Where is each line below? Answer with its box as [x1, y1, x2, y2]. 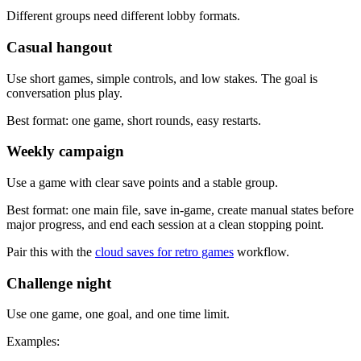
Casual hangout [6, 38, 112, 56]
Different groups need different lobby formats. [6, 9, 240, 23]
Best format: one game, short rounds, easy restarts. [6, 113, 261, 127]
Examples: [6, 334, 60, 349]
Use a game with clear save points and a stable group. [6, 176, 278, 189]
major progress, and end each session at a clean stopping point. [6, 218, 324, 231]
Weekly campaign [6, 143, 124, 160]
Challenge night [6, 274, 111, 292]
